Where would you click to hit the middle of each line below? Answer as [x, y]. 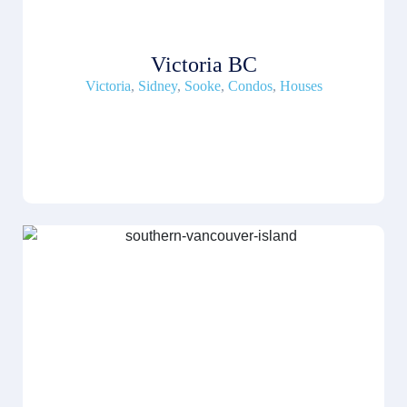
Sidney [157, 86]
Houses [301, 86]
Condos [250, 86]
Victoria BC [203, 65]
